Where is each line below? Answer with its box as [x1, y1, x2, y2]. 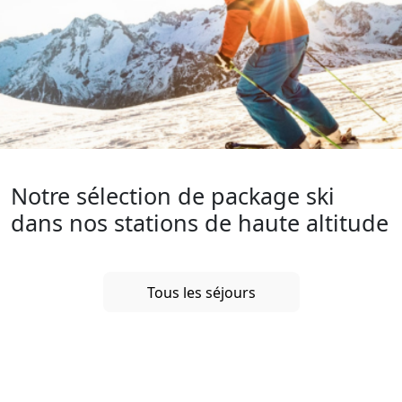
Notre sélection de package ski [11, 180, 335, 212]
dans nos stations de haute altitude [11, 207, 389, 239]
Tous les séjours [146, 282, 256, 302]
